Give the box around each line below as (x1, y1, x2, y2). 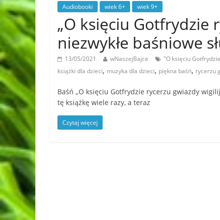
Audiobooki (62, 2, 93, 11)
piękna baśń (159, 66, 192, 75)
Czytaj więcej (62, 118, 98, 127)
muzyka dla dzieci (107, 66, 155, 75)
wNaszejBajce (110, 54, 148, 63)
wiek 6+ (105, 2, 125, 11)
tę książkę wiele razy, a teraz (57, 97, 150, 107)
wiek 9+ (137, 2, 158, 11)
